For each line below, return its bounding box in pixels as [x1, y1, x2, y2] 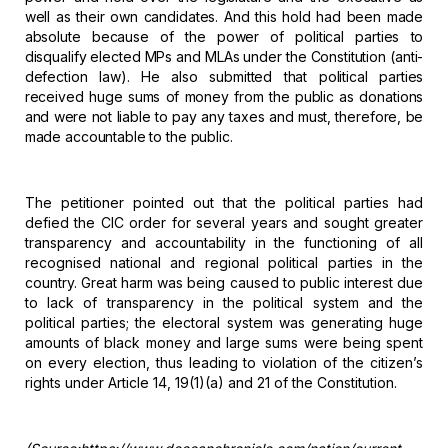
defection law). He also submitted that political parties [24, 67, 424, 85]
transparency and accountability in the [24, 233, 296, 251]
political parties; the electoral [24, 313, 221, 331]
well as [24, 7, 71, 25]
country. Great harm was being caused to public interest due [24, 273, 424, 291]
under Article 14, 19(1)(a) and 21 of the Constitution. [60, 373, 397, 391]
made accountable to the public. [24, 127, 233, 145]
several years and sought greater [190, 213, 424, 231]
